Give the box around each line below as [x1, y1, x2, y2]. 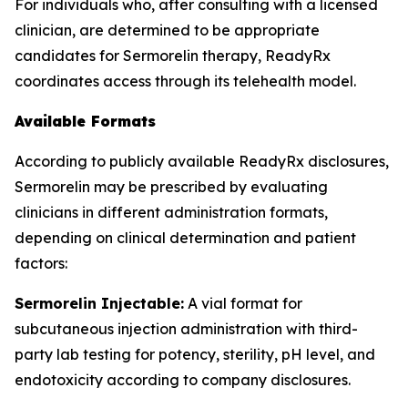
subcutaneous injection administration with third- [15, 320, 358, 338]
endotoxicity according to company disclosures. [15, 371, 351, 389]
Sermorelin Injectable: [15, 294, 184, 312]
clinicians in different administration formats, [15, 203, 328, 221]
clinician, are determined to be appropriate [15, 21, 320, 39]
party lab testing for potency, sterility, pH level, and [15, 345, 375, 363]
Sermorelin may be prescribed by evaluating [15, 178, 328, 196]
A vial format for [184, 294, 302, 312]
